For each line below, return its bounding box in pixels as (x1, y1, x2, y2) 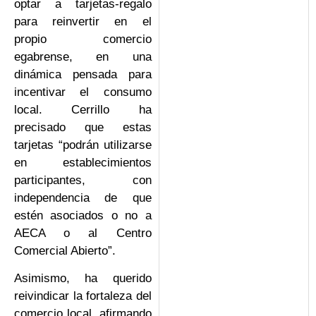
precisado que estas (14, 120, 152, 134)
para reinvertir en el (14, 14, 152, 28)
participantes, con (14, 173, 152, 187)
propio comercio (14, 32, 152, 46)
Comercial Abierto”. (14, 243, 116, 257)
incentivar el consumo (14, 85, 152, 99)
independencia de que (14, 190, 152, 205)
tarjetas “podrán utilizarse (14, 138, 152, 152)
